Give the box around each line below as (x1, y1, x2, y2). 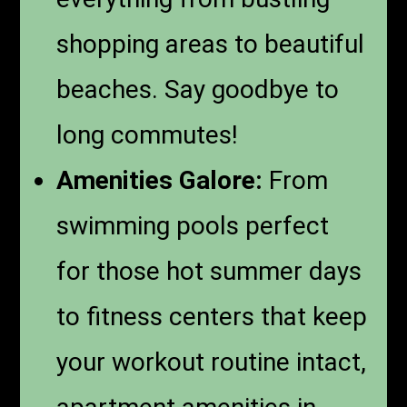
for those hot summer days (56, 256, 362, 287)
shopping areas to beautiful (56, 29, 365, 60)
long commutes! (56, 120, 239, 151)
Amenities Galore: (56, 165, 263, 196)
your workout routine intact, (56, 347, 367, 378)
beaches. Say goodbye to (56, 74, 340, 105)
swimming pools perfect (56, 211, 330, 242)
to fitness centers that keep (56, 302, 368, 333)
